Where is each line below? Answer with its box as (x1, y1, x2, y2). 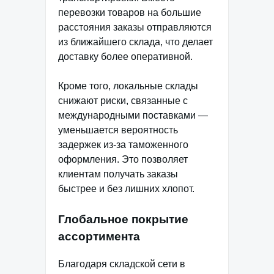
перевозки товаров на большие (58, 7, 201, 18)
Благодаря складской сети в (58, 258, 185, 269)
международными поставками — (58, 110, 208, 121)
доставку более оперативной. (58, 51, 193, 62)
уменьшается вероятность (58, 125, 178, 136)
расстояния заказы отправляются (58, 22, 212, 33)
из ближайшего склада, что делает (58, 37, 213, 48)
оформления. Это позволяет (58, 154, 188, 165)
